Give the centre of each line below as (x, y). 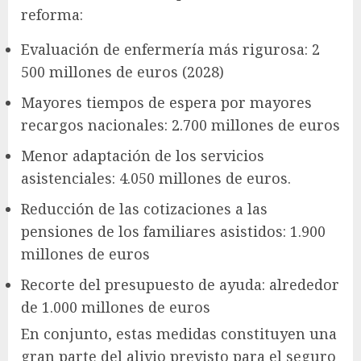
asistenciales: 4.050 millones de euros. (156, 178)
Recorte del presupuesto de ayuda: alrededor (180, 285)
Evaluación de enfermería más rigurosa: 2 (170, 50)
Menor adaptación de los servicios (143, 156)
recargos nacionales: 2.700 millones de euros (180, 125)
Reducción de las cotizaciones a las (144, 209)
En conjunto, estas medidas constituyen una (179, 334)
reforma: (52, 15)
